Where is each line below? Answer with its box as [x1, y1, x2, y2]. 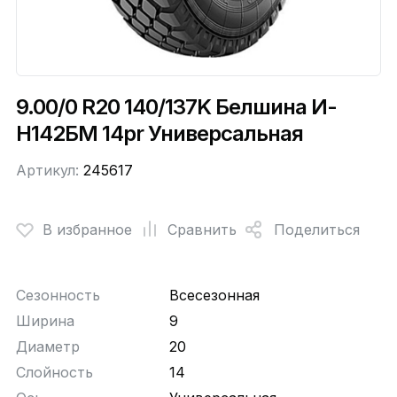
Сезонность [15, 286, 100, 305]
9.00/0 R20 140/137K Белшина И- [15, 94, 337, 121]
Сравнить [167, 220, 237, 238]
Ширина [15, 312, 74, 331]
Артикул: [15, 161, 83, 180]
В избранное [42, 220, 132, 238]
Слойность [15, 363, 93, 382]
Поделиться [273, 220, 360, 238]
